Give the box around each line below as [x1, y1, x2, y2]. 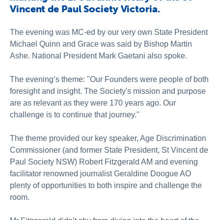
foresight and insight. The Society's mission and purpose [10, 87, 206, 95]
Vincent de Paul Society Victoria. [10, 2, 160, 15]
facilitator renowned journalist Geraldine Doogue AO [10, 169, 191, 178]
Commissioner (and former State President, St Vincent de [10, 146, 208, 154]
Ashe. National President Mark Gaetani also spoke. [10, 52, 187, 60]
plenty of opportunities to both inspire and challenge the [10, 181, 202, 190]
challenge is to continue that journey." [10, 110, 139, 119]
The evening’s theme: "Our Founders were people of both [10, 75, 209, 83]
